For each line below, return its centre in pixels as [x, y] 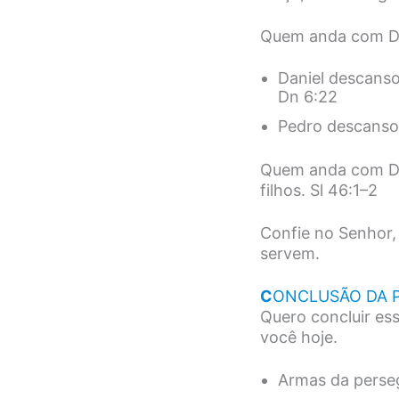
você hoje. [299, 338]
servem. [290, 254]
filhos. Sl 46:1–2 [319, 190]
